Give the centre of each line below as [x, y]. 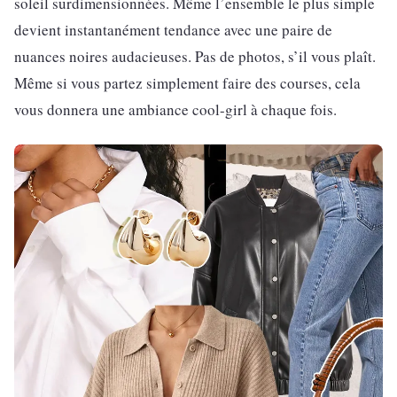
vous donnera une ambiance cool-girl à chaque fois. [175, 109]
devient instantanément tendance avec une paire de [173, 29]
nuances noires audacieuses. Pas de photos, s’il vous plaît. [195, 56]
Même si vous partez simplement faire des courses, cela [187, 82]
